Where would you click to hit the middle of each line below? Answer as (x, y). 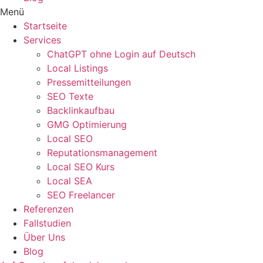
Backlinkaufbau (81, 110)
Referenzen (48, 209)
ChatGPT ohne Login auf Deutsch (121, 54)
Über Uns (44, 237)
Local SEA (70, 181)
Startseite (45, 26)
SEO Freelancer (81, 195)
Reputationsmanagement (102, 153)
